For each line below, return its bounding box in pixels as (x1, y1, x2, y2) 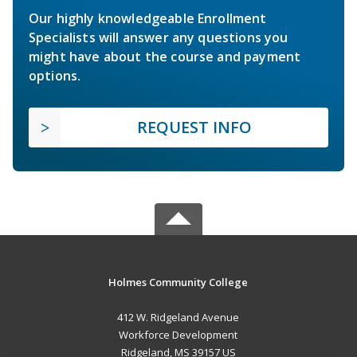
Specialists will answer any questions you (29, 28, 288, 46)
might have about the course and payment (29, 47, 301, 65)
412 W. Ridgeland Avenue (117, 309, 240, 324)
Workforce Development (119, 327, 238, 342)
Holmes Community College (108, 274, 249, 289)
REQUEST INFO (137, 116, 252, 138)
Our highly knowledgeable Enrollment (29, 9, 267, 27)
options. (29, 66, 81, 84)
